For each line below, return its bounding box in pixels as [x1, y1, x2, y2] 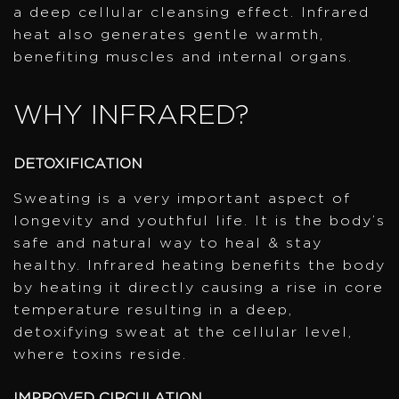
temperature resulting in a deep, [13, 303, 293, 318]
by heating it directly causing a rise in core [13, 281, 384, 296]
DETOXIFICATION [13, 156, 142, 171]
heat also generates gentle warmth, [13, 27, 324, 42]
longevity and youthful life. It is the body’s [13, 214, 386, 229]
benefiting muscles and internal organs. [13, 49, 353, 64]
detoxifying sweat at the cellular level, [13, 325, 353, 340]
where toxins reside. [13, 347, 187, 362]
